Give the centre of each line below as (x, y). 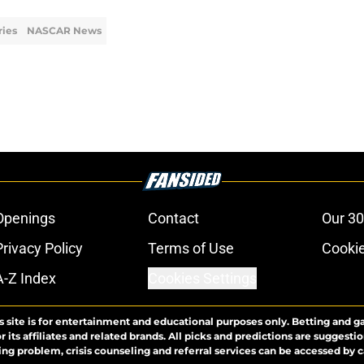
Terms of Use (191, 249)
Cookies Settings (202, 279)
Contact (173, 219)
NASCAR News (64, 31)
